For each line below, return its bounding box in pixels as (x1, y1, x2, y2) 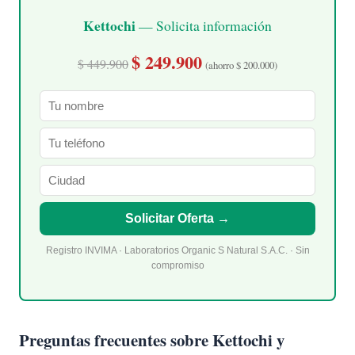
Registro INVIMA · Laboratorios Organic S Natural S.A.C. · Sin (45, 245, 310, 255)
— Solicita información (136, 16, 272, 36)
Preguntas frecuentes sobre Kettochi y (19, 328, 284, 353)
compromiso (151, 260, 204, 270)
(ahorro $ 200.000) (205, 58, 277, 73)
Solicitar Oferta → (125, 212, 230, 226)
